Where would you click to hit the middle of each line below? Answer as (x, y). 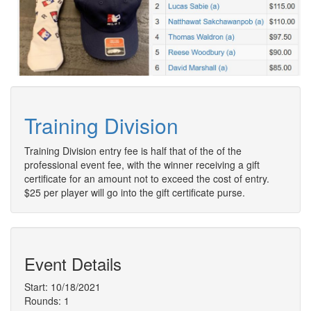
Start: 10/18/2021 (62, 287)
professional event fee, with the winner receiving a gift (142, 165)
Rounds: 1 (47, 301)
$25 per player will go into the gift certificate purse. (135, 193)
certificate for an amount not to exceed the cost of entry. (147, 179)
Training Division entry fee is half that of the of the (133, 151)
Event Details (73, 264)
